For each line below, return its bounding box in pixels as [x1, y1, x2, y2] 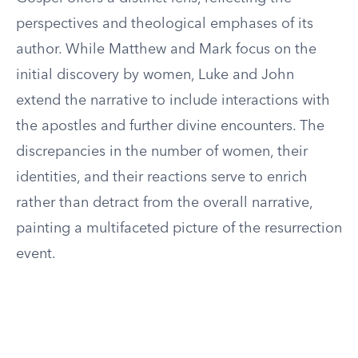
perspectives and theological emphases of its [16, 17, 313, 31]
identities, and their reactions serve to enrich [16, 170, 308, 185]
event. [16, 247, 56, 261]
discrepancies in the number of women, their [16, 145, 308, 159]
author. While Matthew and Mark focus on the [16, 42, 316, 57]
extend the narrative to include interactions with [16, 93, 330, 108]
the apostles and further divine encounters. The [16, 119, 324, 133]
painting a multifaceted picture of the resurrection [16, 221, 342, 236]
